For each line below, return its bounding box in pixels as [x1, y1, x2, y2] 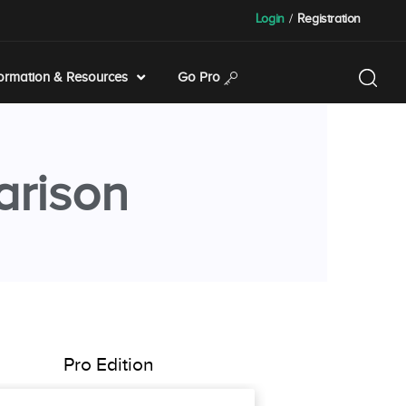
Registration [296, 12, 361, 25]
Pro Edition [63, 353, 154, 375]
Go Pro [177, 70, 224, 84]
